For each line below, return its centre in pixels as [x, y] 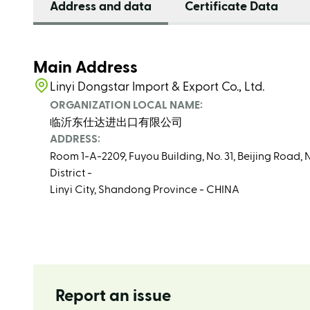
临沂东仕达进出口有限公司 [116, 122]
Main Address [85, 68]
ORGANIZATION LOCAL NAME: [126, 105]
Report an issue [113, 296]
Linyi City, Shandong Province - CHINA [145, 190]
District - [71, 173]
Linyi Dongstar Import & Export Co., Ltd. [157, 87]
